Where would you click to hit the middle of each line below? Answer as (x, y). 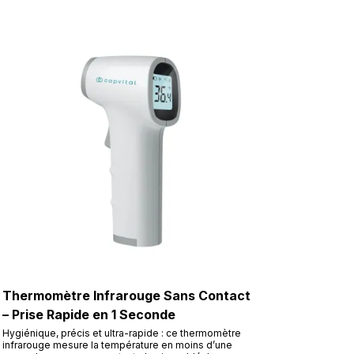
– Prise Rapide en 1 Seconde (88, 314)
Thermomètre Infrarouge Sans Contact (126, 295)
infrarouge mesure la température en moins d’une (117, 345)
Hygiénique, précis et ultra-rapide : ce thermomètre (121, 333)
